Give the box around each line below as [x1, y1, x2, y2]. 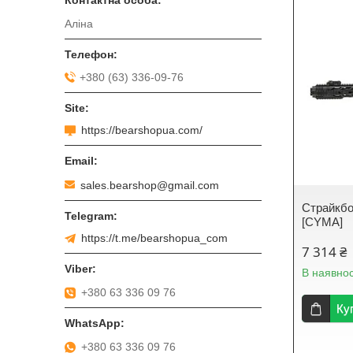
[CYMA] [302, 215, 344, 229]
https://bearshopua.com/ [81, 124, 203, 137]
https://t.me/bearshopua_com [81, 231, 228, 244]
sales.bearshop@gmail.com [80, 178, 219, 191]
